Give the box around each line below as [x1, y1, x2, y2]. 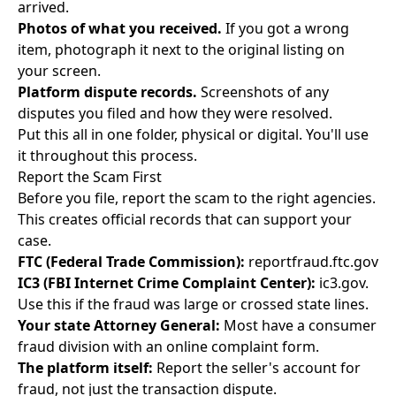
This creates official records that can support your [18, 209, 352, 229]
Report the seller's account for [153, 358, 361, 377]
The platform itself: [18, 358, 153, 377]
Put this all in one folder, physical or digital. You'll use [18, 125, 369, 144]
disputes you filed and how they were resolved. [18, 103, 332, 123]
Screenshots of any [197, 82, 329, 102]
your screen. [18, 61, 101, 80]
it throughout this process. [18, 146, 197, 165]
